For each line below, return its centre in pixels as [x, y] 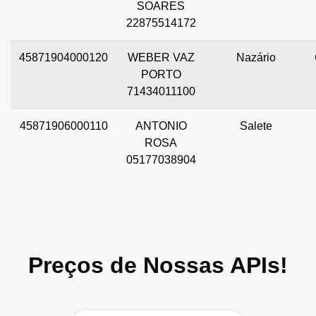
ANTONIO [161, 126]
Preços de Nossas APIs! [158, 265]
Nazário [256, 57]
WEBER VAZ [161, 57]
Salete [256, 126]
